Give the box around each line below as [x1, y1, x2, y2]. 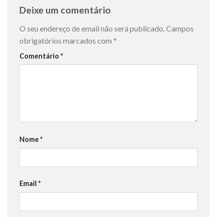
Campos [166, 23, 194, 33]
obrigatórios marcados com [19, 35, 113, 45]
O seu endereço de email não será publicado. [19, 23, 165, 33]
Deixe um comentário [19, 4, 113, 16]
